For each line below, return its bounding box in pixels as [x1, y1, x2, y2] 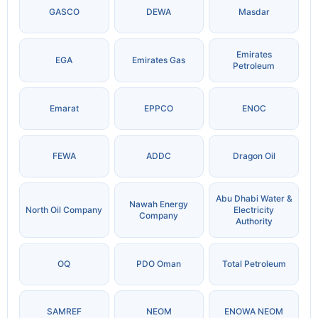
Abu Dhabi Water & [215, 193, 292, 204]
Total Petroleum [221, 258, 286, 270]
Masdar [238, 6, 270, 18]
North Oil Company [26, 204, 103, 216]
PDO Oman [136, 258, 182, 270]
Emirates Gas [132, 55, 186, 66]
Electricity [234, 204, 275, 216]
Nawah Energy [129, 199, 189, 210]
